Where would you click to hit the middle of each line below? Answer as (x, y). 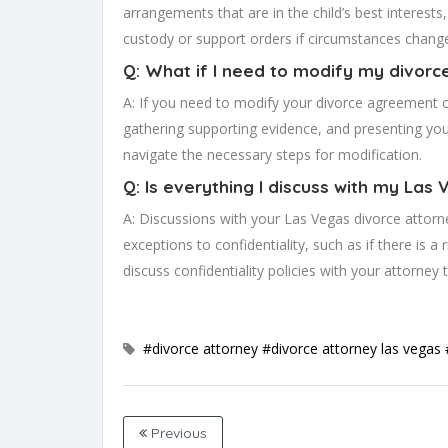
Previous (177, 433)
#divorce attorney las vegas (351, 349)
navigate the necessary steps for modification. (272, 155)
